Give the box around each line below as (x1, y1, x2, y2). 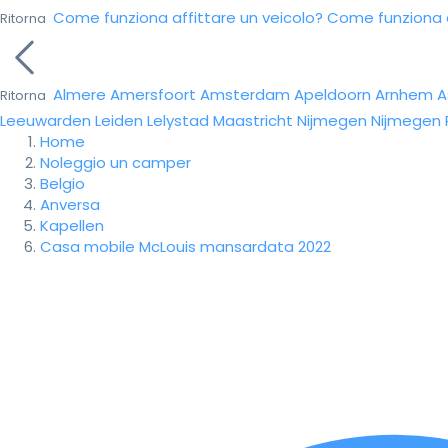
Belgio (40, 173, 85, 194)
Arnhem (375, 84, 433, 105)
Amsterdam (200, 84, 290, 105)
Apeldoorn (294, 84, 371, 105)
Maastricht (213, 110, 293, 131)
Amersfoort (110, 84, 196, 105)
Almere (53, 84, 106, 105)
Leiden (95, 110, 143, 131)
